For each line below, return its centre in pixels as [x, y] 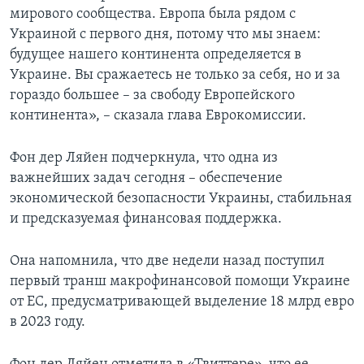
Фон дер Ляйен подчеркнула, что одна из [144, 158]
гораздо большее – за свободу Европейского [152, 96]
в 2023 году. [48, 323]
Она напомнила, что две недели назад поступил [167, 262]
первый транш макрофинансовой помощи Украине [180, 282]
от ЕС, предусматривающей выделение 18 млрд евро [182, 302]
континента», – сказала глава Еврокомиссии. [158, 116]
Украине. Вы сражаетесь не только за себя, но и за [175, 76]
